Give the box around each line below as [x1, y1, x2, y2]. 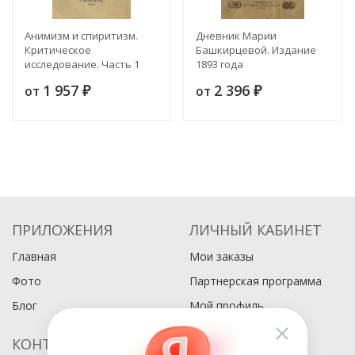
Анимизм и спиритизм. [25, 28, 138, 43]
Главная [12, 249, 56, 264]
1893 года [196, 56, 243, 71]
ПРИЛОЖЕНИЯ [12, 220, 113, 239]
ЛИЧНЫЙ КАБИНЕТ [189, 220, 322, 239]
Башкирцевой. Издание [196, 42, 316, 57]
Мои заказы [189, 249, 254, 264]
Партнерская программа [189, 273, 322, 288]
